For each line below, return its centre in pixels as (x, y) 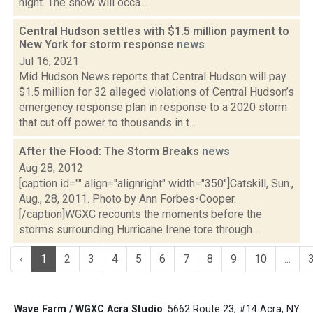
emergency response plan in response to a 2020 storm (153, 107)
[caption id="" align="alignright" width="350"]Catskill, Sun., (156, 183)
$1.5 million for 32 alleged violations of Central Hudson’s (156, 92)
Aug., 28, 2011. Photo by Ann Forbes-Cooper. (128, 199)
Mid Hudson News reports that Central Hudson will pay (153, 77)
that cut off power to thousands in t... (107, 123)
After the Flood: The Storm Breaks (110, 151)
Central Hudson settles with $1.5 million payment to (154, 31)
